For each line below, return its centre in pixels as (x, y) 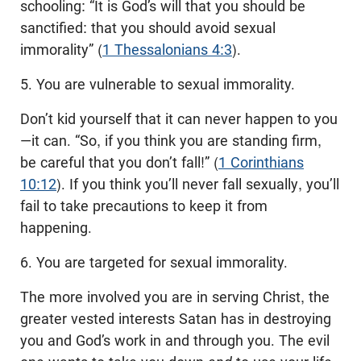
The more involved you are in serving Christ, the (175, 297)
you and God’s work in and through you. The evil (175, 340)
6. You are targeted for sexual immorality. (154, 262)
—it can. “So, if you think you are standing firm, (171, 140)
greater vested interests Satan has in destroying (176, 318)
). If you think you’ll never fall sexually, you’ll (198, 184)
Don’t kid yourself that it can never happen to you (179, 118)
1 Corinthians (261, 162)
